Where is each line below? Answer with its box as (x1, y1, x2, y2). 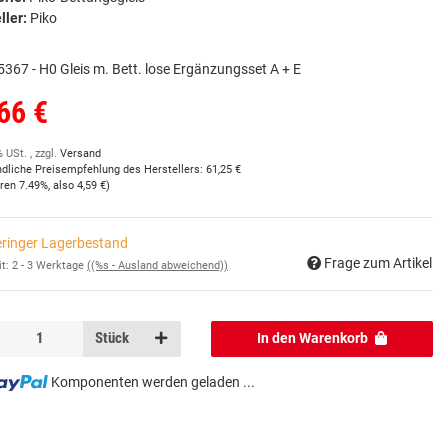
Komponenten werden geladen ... (50, 373, 255, 390)
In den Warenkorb (257, 330, 369, 347)
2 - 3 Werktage (12, 258, 87, 272)
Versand (60, 147, 101, 161)
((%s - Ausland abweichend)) (87, 258, 228, 272)
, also (48, 179, 77, 193)
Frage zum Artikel (324, 254, 432, 271)
